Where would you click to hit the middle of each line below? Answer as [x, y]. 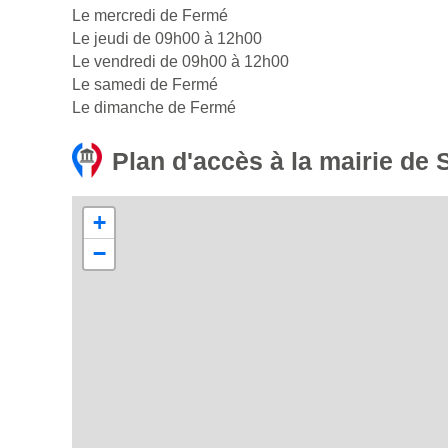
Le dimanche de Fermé [154, 108]
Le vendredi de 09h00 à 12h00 [180, 62]
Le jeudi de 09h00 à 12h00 [167, 39]
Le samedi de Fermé [145, 85]
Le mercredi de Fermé [150, 16]
